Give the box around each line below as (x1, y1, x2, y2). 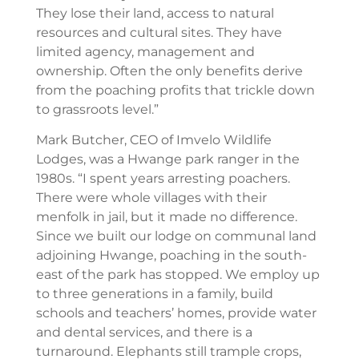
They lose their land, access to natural (35, 6, 274, 21)
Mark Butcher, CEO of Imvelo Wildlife (35, 132, 272, 148)
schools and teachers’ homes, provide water (35, 305, 317, 321)
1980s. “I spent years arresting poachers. (35, 171, 290, 187)
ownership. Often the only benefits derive (35, 63, 303, 79)
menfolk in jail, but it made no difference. (35, 209, 297, 225)
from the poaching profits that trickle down (35, 83, 315, 98)
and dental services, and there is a (35, 325, 252, 341)
